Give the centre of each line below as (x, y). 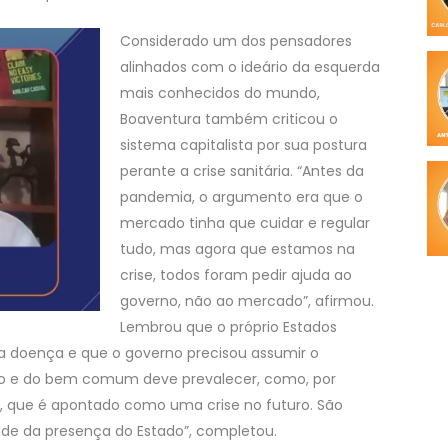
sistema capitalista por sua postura (243, 144)
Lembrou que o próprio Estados (228, 326)
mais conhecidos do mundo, (220, 92)
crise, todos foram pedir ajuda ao (236, 274)
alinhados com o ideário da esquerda (250, 66)
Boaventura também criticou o (229, 118)
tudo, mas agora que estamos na (237, 248)
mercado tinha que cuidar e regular (245, 222)
